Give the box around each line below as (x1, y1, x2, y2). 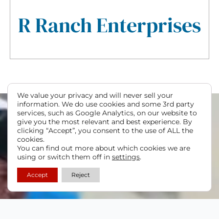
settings (112, 153, 140, 161)
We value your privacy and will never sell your (17, 91, 173, 100)
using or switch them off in (17, 153, 112, 161)
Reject (71, 171, 90, 178)
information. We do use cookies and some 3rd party (17, 100, 194, 109)
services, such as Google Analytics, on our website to (17, 109, 197, 117)
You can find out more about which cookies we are (17, 144, 190, 153)
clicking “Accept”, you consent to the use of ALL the (17, 126, 193, 135)
